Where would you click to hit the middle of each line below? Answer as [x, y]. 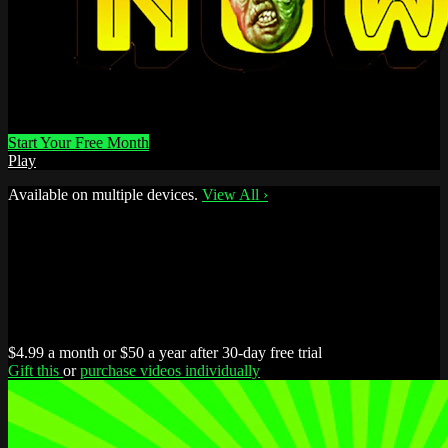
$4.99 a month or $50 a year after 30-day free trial [165, 352]
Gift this [35, 370]
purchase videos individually [170, 370]
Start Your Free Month [78, 142]
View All [232, 194]
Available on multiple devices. [103, 194]
